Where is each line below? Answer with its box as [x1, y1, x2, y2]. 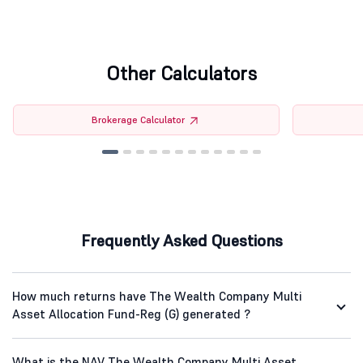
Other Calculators [106, 61, 257, 87]
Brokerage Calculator [92, 113, 186, 126]
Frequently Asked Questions [80, 230, 283, 252]
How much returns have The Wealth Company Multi [12, 288, 301, 305]
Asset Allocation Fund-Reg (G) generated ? [12, 306, 250, 322]
